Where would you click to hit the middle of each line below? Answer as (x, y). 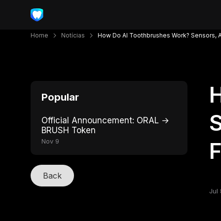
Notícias (73, 35)
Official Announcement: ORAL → (105, 120)
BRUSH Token (69, 130)
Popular (60, 97)
